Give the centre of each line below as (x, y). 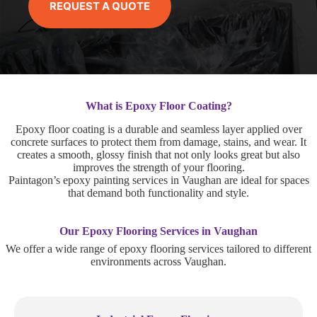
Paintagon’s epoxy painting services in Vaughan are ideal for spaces (158, 180)
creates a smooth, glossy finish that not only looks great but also (158, 154)
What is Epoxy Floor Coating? (158, 105)
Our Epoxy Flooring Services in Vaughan (158, 231)
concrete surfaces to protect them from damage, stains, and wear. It (158, 142)
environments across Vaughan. (158, 261)
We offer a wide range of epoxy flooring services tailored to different (158, 248)
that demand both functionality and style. (158, 192)
